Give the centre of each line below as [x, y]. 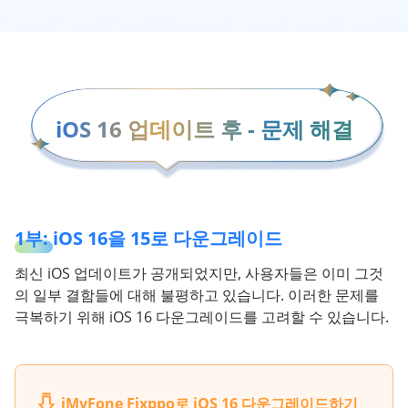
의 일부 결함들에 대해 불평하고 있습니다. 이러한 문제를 [197, 296]
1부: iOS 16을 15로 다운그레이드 [148, 239]
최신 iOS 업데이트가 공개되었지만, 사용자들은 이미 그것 [199, 274]
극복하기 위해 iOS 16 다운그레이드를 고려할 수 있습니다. [202, 317]
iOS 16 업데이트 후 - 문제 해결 [204, 129]
